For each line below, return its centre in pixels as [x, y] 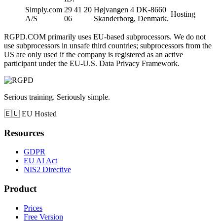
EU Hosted [39, 113]
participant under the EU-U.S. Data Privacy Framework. [92, 63]
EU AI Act [40, 161]
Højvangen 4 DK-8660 [130, 9]
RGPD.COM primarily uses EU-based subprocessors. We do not [105, 37]
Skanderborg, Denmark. [131, 18]
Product [20, 189]
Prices [33, 208]
